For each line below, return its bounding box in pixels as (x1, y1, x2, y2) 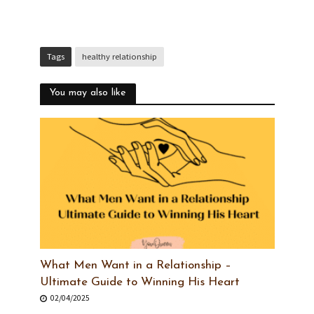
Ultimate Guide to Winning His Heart (39, 276, 240, 289)
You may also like (49, 87, 126, 98)
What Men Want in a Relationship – (39, 259, 231, 272)
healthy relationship (81, 50, 157, 62)
